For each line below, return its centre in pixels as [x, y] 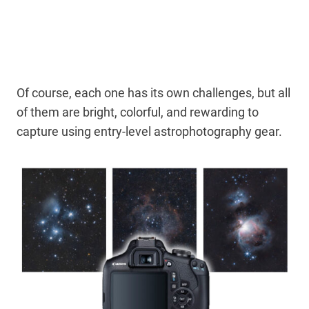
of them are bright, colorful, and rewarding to [138, 112]
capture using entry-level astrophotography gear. [151, 132]
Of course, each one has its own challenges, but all [153, 93]
